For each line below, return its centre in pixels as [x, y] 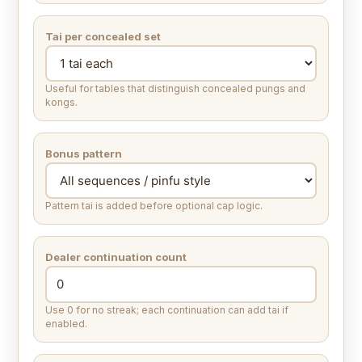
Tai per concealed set [103, 37]
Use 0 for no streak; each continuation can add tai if [167, 310]
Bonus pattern [84, 154]
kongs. [61, 103]
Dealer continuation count [116, 257]
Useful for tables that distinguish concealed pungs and [175, 89]
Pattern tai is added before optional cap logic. [154, 206]
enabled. [66, 324]
